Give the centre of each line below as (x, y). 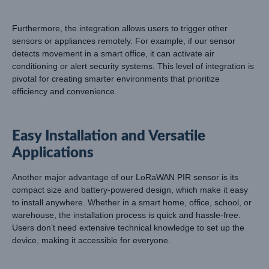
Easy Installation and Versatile (109, 137)
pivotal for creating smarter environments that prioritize (116, 79)
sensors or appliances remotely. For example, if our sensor (124, 41)
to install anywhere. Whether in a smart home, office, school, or (132, 203)
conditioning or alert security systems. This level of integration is (133, 66)
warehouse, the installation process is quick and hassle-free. (126, 215)
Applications (53, 153)
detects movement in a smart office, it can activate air (113, 54)
